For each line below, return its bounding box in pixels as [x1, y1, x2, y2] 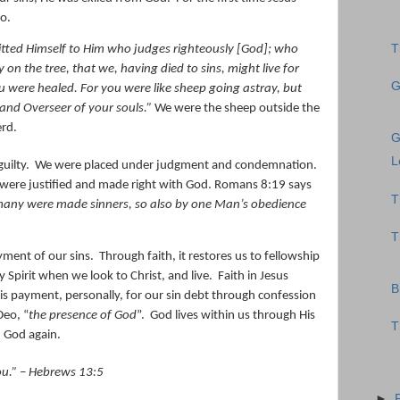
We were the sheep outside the [152, 102, 320, 116]
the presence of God [29, 308, 137, 322]
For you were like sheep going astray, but [80, 82, 302, 96]
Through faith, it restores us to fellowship [99, 249, 320, 263]
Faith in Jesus [218, 269, 288, 283]
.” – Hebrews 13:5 [9, 365, 104, 379]
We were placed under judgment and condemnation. [35, 159, 317, 173]
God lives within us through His [150, 308, 315, 322]
